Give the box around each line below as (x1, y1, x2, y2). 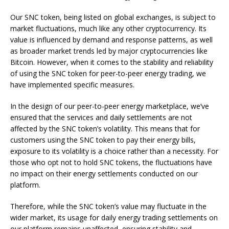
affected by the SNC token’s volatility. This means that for (10, 124, 200, 134)
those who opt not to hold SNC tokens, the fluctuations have (10, 157, 212, 168)
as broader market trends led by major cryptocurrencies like (10, 46, 208, 56)
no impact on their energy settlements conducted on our (10, 169, 198, 179)
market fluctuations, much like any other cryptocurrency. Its (10, 24, 207, 34)
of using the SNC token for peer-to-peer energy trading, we (10, 68, 206, 79)
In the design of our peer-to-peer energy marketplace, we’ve (10, 101, 209, 111)
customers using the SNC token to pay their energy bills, (10, 135, 196, 145)
